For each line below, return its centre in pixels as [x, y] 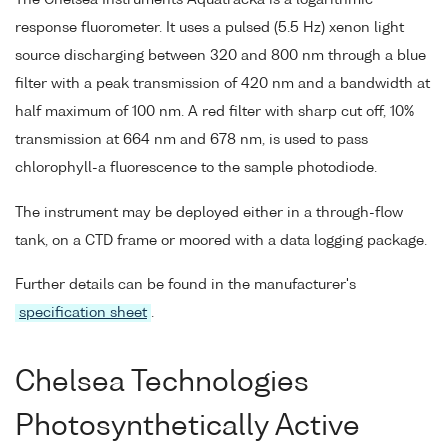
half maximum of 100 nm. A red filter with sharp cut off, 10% [214, 111]
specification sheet [83, 313]
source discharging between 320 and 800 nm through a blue [220, 55]
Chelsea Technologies [162, 382]
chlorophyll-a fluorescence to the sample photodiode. [196, 167]
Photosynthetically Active [187, 426]
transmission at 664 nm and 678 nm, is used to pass [191, 139]
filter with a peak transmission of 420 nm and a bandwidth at [222, 83]
